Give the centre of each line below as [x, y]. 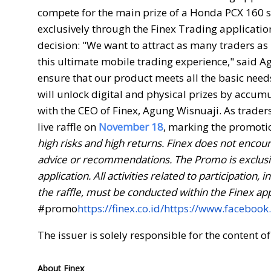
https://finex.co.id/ [121, 208]
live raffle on [68, 126]
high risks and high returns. [102, 143]
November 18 [131, 126]
